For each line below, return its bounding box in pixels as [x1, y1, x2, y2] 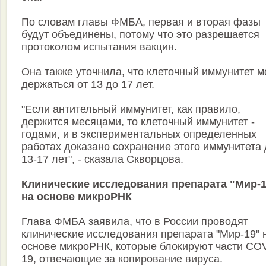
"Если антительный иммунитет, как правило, [21, 103, 240, 116]
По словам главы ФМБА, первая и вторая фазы [21, 16, 261, 28]
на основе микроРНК [21, 191, 132, 203]
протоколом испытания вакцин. [21, 41, 177, 53]
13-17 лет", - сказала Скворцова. [21, 153, 183, 166]
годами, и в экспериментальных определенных [21, 128, 256, 141]
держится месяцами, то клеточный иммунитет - [21, 116, 255, 128]
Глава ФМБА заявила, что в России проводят [21, 216, 248, 228]
